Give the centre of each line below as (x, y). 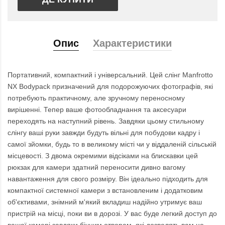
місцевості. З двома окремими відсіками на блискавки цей (103, 156)
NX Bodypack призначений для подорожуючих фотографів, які (110, 87)
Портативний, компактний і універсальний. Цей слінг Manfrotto (110, 75)
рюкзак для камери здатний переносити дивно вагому (96, 167)
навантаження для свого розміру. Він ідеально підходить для (108, 179)
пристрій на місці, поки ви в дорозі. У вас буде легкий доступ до (112, 214)
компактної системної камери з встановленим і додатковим (105, 191)
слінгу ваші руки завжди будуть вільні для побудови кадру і (104, 133)
